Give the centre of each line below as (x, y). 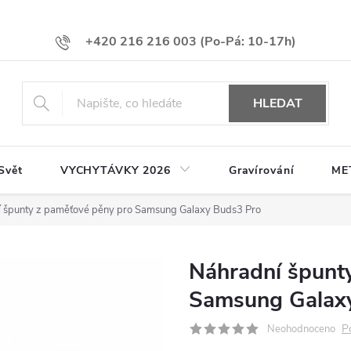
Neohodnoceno (301, 329)
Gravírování (261, 171)
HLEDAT (277, 104)
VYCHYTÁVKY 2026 (115, 171)
